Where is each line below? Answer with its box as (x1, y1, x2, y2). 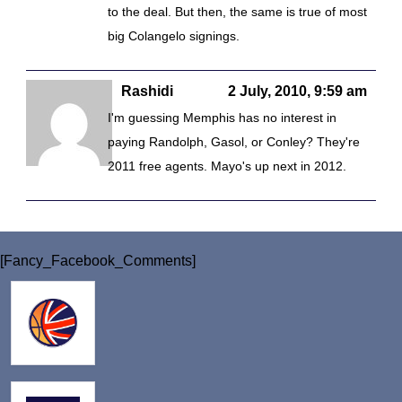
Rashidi (121, 83, 173, 99)
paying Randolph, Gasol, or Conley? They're (108, 135, 360, 149)
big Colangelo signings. (108, 29, 240, 43)
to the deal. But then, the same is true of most (108, 4, 367, 19)
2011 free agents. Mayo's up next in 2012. (108, 159, 346, 173)
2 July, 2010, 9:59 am (228, 83, 367, 99)
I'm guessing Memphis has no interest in (108, 110, 336, 125)
